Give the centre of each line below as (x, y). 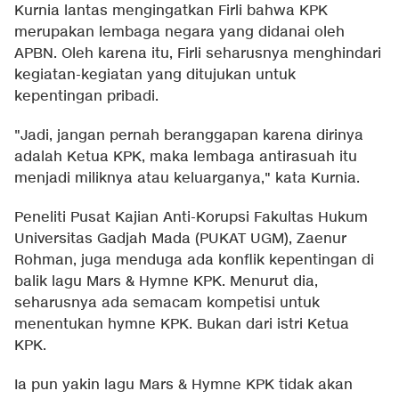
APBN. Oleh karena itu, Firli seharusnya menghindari (198, 53)
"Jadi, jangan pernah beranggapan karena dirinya (189, 135)
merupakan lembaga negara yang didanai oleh (179, 32)
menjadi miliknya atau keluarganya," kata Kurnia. (187, 178)
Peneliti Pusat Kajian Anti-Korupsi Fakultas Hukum (191, 217)
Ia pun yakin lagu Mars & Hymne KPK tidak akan (183, 385)
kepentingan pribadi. (86, 96)
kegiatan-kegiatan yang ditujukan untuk (155, 75)
